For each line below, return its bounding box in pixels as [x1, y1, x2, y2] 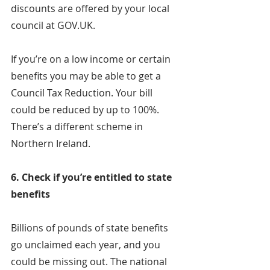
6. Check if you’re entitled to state [11, 171, 174, 184]
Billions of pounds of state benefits [11, 221, 171, 235]
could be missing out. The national [11, 255, 169, 269]
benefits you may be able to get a [11, 69, 163, 83]
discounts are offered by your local [11, 2, 172, 16]
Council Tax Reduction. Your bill [11, 86, 155, 100]
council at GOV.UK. [11, 19, 95, 33]
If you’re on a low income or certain [11, 52, 173, 66]
